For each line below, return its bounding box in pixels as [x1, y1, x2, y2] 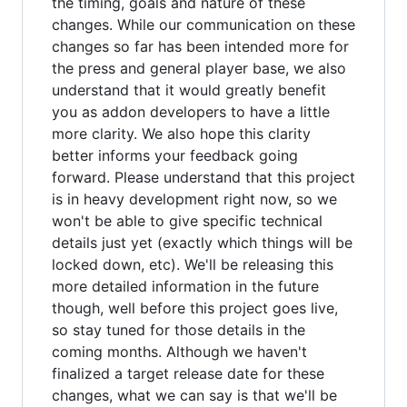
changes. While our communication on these [52, 15, 355, 34]
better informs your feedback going [52, 146, 298, 164]
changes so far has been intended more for [52, 37, 349, 55]
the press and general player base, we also [52, 59, 346, 77]
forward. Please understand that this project [52, 168, 355, 186]
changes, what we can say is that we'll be [52, 386, 337, 404]
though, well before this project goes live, [52, 299, 338, 317]
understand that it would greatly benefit [52, 81, 326, 99]
